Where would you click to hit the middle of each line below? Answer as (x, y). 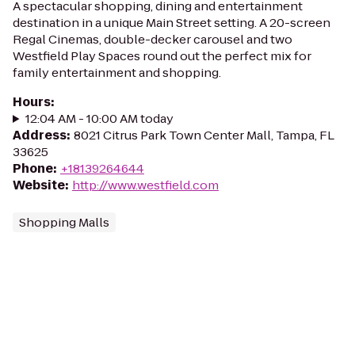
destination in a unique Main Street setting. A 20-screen (172, 23)
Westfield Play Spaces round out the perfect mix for (162, 56)
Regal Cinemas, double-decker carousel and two (153, 39)
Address (40, 135)
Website (39, 185)
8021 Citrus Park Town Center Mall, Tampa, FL (204, 135)
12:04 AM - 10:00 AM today (99, 118)
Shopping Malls (64, 222)
